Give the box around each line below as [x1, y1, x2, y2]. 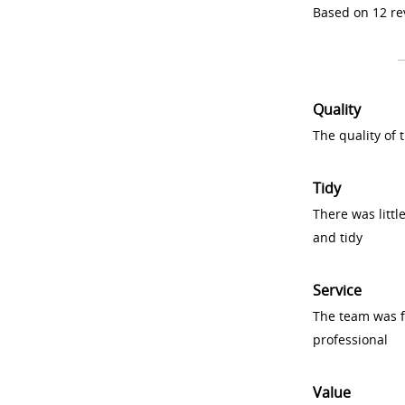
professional [313, 331, 388, 348]
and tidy [313, 229, 363, 246]
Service [313, 280, 362, 300]
